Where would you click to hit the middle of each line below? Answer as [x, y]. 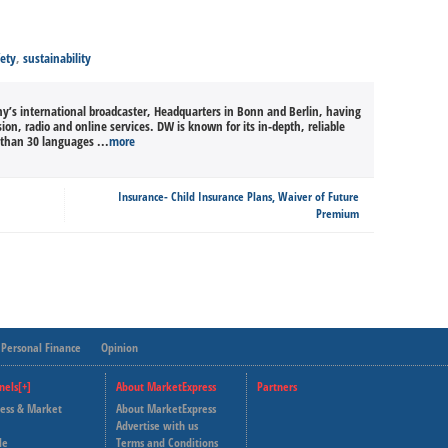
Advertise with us [157, 425]
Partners [277, 386]
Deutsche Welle [312, 408]
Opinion [119, 347]
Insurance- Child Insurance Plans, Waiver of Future [238, 196]
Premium [337, 213]
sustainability [57, 58]
